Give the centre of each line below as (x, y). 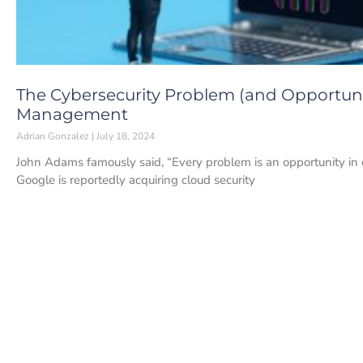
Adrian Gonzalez (54, 136)
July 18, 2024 (124, 136)
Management (72, 114)
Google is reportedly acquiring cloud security (136, 179)
